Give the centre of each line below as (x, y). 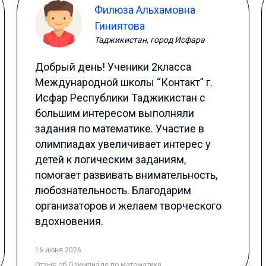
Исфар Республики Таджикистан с (121, 98)
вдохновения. (69, 221)
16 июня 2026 (58, 250)
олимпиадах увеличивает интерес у (123, 144)
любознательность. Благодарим (113, 190)
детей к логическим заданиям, (111, 159)
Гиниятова (120, 26)
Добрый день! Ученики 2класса (113, 67)
